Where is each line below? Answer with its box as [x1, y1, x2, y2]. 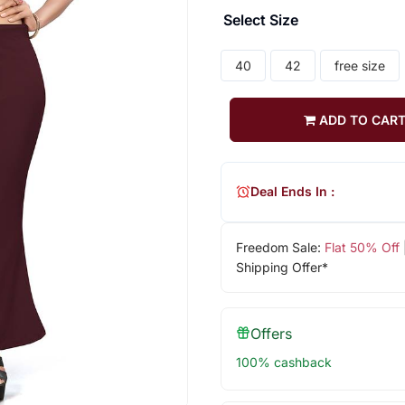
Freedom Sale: [235, 239, 325, 255]
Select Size [222, 10, 298, 29]
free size [334, 57, 385, 73]
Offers [250, 324, 292, 343]
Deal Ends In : [250, 184, 334, 200]
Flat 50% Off [324, 239, 400, 255]
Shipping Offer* [235, 259, 328, 275]
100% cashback [235, 353, 332, 370]
